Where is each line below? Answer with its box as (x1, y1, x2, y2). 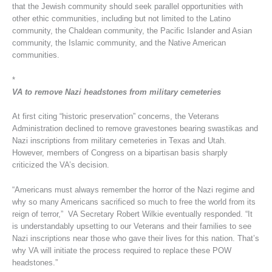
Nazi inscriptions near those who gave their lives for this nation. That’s (12, 233, 259, 243)
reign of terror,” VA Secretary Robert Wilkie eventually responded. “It (12, 209, 253, 219)
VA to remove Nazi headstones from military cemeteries (12, 87, 221, 97)
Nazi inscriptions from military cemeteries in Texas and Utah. (12, 136, 229, 146)
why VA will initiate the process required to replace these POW (12, 245, 231, 255)
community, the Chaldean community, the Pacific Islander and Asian (12, 26, 252, 36)
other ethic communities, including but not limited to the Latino (12, 14, 231, 24)
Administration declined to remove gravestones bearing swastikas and (12, 124, 258, 134)
